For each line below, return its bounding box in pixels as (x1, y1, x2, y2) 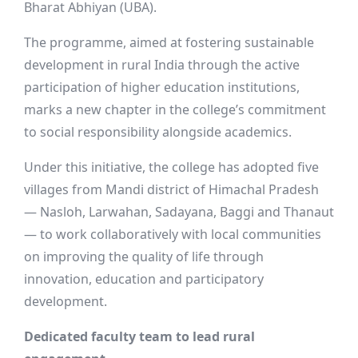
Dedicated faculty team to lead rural (24, 328, 255, 345)
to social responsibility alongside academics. (24, 123, 292, 141)
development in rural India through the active (24, 56, 300, 74)
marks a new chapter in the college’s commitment (24, 101, 326, 118)
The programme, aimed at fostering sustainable (24, 34, 314, 51)
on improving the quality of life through (24, 248, 264, 265)
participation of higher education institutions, (24, 78, 300, 96)
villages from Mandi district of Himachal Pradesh (24, 181, 319, 198)
